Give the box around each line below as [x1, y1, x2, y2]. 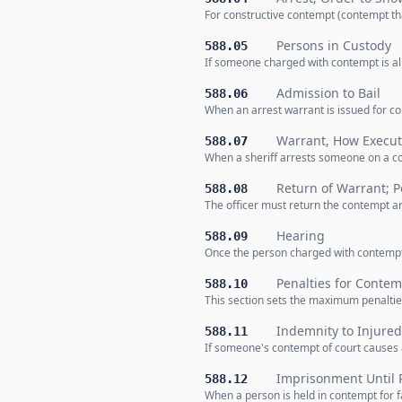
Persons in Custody [276, 37, 391, 54]
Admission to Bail [276, 84, 380, 101]
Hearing [276, 227, 325, 244]
